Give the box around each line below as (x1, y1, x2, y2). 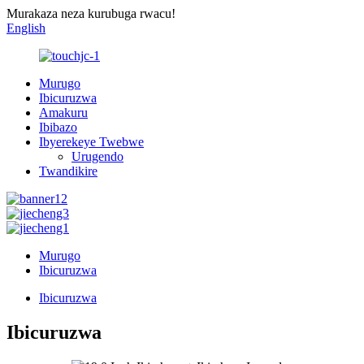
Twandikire (39, 164, 97, 178)
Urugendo (71, 149, 123, 163)
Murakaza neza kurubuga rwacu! (6, 6, 175, 20)
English (6, 21, 45, 35)
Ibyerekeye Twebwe (39, 135, 144, 149)
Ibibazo (39, 120, 77, 134)
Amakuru (39, 106, 88, 119)
